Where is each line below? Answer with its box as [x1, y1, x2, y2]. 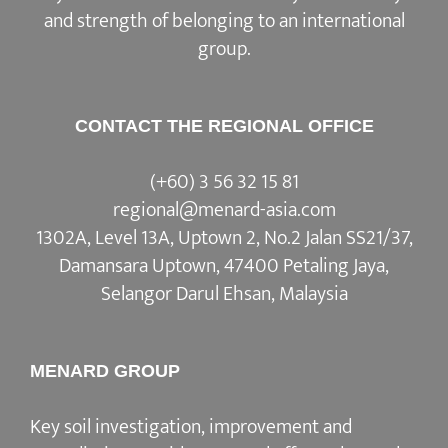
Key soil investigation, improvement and [30, 410, 352, 445]
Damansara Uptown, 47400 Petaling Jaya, [59, 249, 389, 284]
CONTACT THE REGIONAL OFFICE [74, 116, 374, 137]
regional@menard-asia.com [112, 193, 336, 228]
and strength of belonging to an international [43, 4, 405, 39]
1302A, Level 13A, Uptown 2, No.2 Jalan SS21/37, [35, 221, 413, 256]
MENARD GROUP [30, 361, 180, 382]
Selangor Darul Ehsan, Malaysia [100, 277, 348, 312]
